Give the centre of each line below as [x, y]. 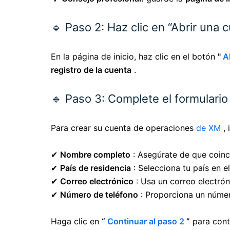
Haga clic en [76, 222]
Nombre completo [95, 155]
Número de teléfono [99, 195]
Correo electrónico [97, 181]
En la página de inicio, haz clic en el [121, 57]
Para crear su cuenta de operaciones [123, 128]
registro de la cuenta [91, 70]
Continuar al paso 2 [146, 222]
